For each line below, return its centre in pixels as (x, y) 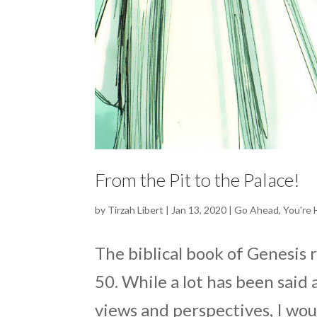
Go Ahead (257, 209)
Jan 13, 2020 (199, 209)
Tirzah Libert (136, 209)
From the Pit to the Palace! (198, 179)
